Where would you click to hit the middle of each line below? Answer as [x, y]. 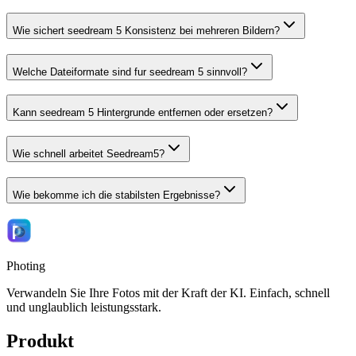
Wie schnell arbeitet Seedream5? [89, 153]
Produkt [40, 341]
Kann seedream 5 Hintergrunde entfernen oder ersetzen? [143, 113]
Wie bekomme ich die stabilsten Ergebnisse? [116, 195]
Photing [26, 266]
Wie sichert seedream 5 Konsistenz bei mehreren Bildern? [146, 30]
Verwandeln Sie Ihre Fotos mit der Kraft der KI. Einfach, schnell [168, 293]
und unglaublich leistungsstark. [84, 308]
